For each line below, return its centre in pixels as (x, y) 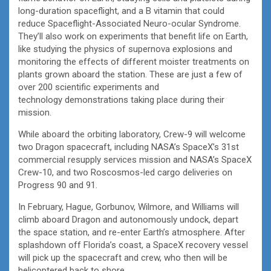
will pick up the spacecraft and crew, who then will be (123, 257)
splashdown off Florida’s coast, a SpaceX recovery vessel (133, 245)
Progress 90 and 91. (58, 185)
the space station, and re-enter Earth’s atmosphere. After (132, 232)
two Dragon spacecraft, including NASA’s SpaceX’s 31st (129, 147)
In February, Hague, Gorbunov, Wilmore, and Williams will (129, 207)
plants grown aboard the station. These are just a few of (130, 74)
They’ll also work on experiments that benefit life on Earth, (133, 36)
